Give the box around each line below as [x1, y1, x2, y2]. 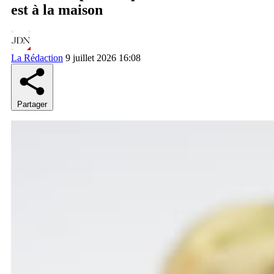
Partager [17, 99, 47, 109]
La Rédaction [11, 52, 63, 63]
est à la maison [11, 1, 103, 18]
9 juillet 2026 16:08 [65, 52, 141, 63]
